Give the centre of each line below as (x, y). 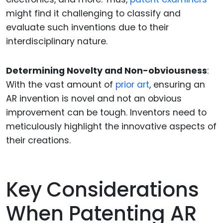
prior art (132, 84)
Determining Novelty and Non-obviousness (107, 70)
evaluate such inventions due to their (87, 27)
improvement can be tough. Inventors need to (106, 112)
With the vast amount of (61, 84)
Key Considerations (103, 189)
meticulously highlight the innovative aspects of (111, 126)
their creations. (38, 140)
